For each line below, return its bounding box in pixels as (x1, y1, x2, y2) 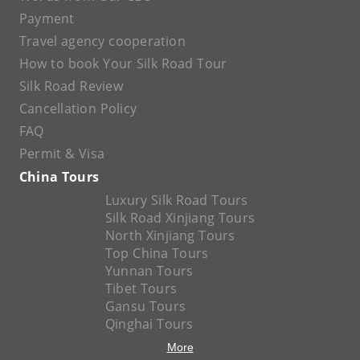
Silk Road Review (19, 76, 123, 95)
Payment (19, 9, 75, 27)
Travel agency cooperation (19, 31, 186, 50)
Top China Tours (104, 243, 209, 262)
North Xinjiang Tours (104, 226, 235, 244)
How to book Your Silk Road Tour (19, 54, 227, 72)
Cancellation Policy (19, 99, 137, 117)
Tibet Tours (104, 279, 178, 297)
